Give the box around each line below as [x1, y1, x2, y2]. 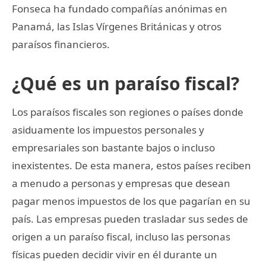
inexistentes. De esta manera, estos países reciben [12, 158, 251, 172]
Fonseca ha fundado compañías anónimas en [12, 1, 227, 15]
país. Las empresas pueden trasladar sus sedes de [12, 211, 248, 226]
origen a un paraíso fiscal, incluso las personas [12, 229, 230, 243]
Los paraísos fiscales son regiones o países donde [12, 104, 243, 119]
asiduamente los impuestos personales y [12, 122, 204, 137]
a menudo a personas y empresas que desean [12, 176, 230, 190]
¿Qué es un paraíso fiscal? [12, 71, 239, 96]
